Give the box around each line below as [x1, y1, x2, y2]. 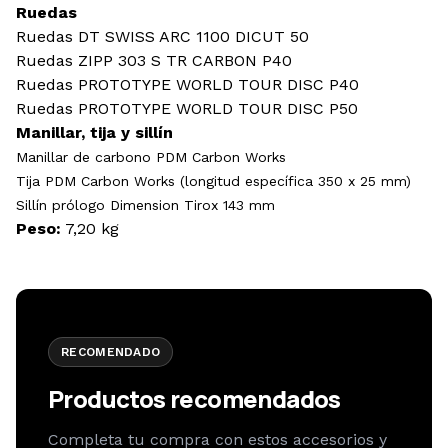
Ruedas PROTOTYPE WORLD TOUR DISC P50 [16, 99, 363, 118]
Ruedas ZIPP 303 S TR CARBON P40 [16, 51, 292, 70]
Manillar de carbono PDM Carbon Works [16, 149, 286, 165]
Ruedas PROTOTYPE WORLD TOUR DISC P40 [16, 75, 364, 94]
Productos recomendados [48, 382, 341, 415]
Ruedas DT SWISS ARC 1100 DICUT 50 [16, 27, 309, 46]
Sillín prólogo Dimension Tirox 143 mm [16, 197, 275, 213]
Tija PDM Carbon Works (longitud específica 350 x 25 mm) [16, 173, 411, 189]
